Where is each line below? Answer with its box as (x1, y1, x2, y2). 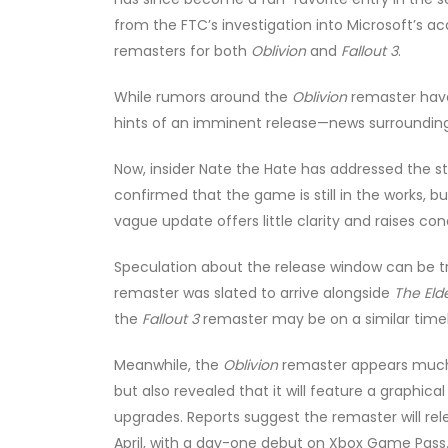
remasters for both (114, 41, 251, 62)
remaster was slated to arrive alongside (114, 283, 394, 304)
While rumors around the (114, 87, 292, 108)
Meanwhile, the (114, 355, 223, 376)
